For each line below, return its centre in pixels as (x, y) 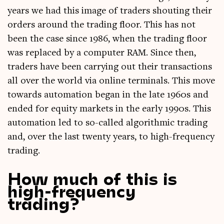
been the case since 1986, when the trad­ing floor (107, 39)
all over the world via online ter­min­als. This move (111, 81)
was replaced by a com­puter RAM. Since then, (102, 53)
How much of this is (92, 178)
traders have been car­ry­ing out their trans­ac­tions (110, 67)
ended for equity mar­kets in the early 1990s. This (109, 109)
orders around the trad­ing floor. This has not (101, 25)
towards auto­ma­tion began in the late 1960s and (108, 95)
